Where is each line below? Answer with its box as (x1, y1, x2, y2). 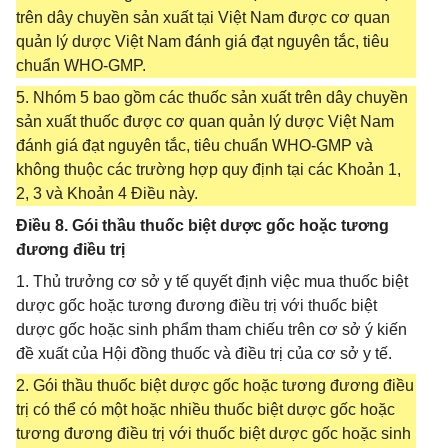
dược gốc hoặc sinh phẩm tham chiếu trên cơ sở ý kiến (16, 321, 407, 338)
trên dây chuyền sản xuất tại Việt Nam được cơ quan (16, 9, 390, 26)
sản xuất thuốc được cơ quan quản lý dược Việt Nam (16, 113, 394, 130)
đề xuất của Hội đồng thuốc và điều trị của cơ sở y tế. (16, 345, 392, 362)
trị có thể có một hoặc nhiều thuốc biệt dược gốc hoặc (16, 401, 395, 418)
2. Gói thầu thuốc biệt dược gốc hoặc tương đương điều (16, 377, 414, 394)
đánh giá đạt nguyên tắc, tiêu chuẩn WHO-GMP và (16, 137, 373, 154)
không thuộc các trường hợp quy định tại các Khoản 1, (16, 161, 401, 178)
